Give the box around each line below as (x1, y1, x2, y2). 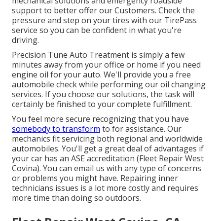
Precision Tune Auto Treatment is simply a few (12, 49, 184, 60)
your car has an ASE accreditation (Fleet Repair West (12, 152, 204, 164)
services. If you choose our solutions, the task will (12, 88, 194, 100)
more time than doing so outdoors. (12, 192, 141, 203)
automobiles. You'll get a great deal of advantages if (12, 143, 204, 154)
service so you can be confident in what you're (12, 24, 182, 36)
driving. (12, 34, 39, 45)
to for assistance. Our (100, 123, 182, 134)
